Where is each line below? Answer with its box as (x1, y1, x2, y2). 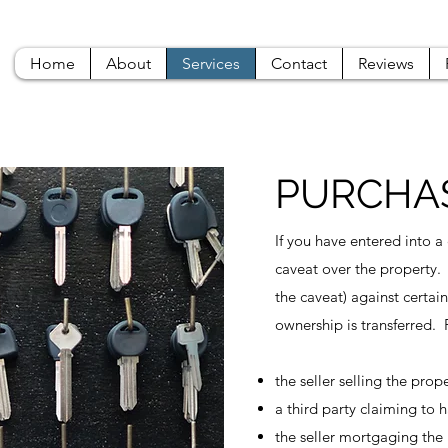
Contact (271, 54, 327, 73)
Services (182, 54, 240, 73)
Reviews (358, 54, 414, 73)
